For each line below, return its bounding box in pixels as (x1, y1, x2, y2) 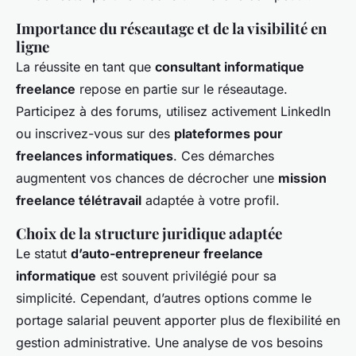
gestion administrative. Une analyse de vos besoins (16, 335, 323, 351)
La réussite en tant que (16, 59, 155, 75)
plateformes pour (174, 126, 283, 142)
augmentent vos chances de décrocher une (16, 170, 278, 187)
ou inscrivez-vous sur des (16, 126, 174, 142)
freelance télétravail (16, 192, 141, 209)
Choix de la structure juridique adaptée (16, 223, 282, 244)
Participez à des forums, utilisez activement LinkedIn (16, 103, 331, 120)
